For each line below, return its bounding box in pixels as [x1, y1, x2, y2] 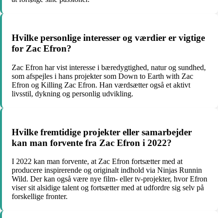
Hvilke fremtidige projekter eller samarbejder [12, 127, 192, 137]
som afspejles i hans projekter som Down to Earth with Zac [12, 72, 193, 80]
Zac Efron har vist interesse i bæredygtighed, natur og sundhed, [12, 63, 206, 72]
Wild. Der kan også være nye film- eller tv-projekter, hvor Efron [12, 175, 207, 183]
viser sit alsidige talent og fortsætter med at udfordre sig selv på [12, 183, 204, 192]
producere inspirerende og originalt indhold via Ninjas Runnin [12, 166, 202, 175]
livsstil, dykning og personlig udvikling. [12, 89, 133, 98]
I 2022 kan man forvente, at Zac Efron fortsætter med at [12, 157, 182, 166]
